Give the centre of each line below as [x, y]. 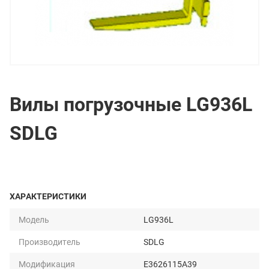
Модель [34, 219]
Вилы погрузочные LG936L [131, 104]
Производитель [50, 242]
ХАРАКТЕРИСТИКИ [48, 196]
